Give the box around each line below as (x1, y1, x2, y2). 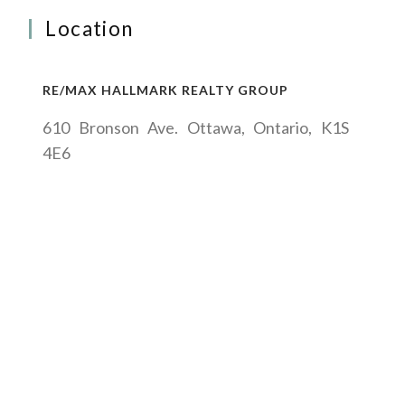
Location (45, 16, 134, 42)
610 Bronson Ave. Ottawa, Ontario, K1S (42, 118, 349, 138)
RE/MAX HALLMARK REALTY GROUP (42, 82, 289, 99)
